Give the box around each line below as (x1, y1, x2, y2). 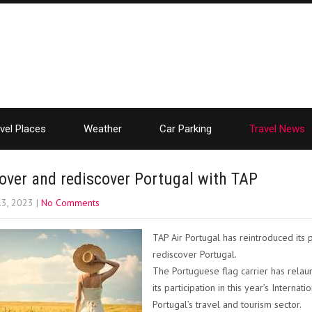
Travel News (249, 123, 305, 135)
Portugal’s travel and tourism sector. (153, 298, 302, 311)
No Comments (41, 196, 100, 209)
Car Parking (159, 123, 212, 135)
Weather (84, 123, 122, 135)
